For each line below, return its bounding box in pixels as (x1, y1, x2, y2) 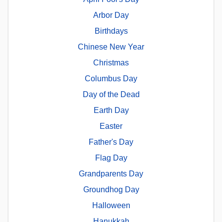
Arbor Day (93, 10, 129, 19)
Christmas (93, 58, 129, 67)
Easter (100, 121, 122, 130)
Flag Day (95, 153, 127, 162)
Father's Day (89, 137, 133, 146)
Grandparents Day (79, 169, 143, 178)
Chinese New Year (78, 42, 144, 51)
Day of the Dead (82, 90, 140, 99)
